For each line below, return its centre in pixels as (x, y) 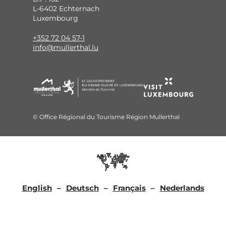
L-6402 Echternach (66, 9)
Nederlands (182, 188)
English (37, 188)
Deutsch (82, 188)
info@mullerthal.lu (65, 47)
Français (129, 188)
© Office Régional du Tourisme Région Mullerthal (106, 117)
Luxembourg (55, 18)
